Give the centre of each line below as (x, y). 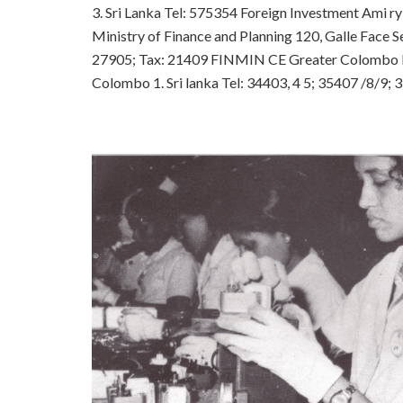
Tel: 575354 (202, 13)
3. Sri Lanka (128, 13)
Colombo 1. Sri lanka (157, 83)
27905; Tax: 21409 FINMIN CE (190, 59)
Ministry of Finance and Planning (193, 36)
